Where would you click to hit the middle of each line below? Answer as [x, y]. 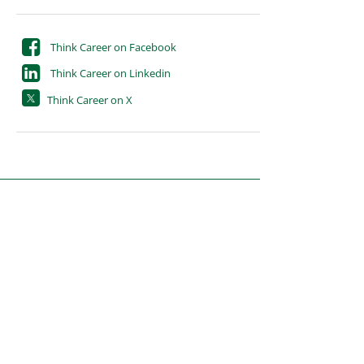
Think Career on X [90, 100]
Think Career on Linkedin [110, 73]
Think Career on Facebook [113, 47]
